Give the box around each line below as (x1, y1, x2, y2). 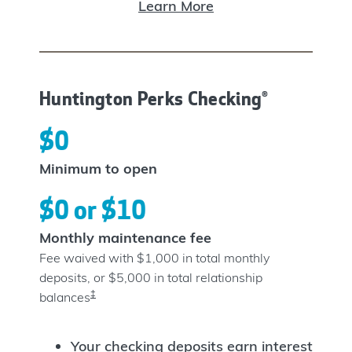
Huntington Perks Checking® (39, 86, 269, 110)
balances (39, 288, 90, 305)
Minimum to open (39, 159, 157, 178)
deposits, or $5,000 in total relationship (39, 269, 262, 285)
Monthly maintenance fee (39, 228, 211, 247)
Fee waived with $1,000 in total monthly (39, 249, 269, 266)
